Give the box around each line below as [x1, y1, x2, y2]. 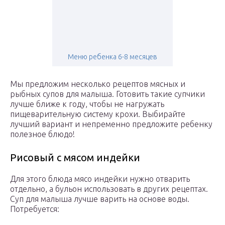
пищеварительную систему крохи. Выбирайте [10, 109, 185, 119]
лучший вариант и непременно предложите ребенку [10, 120, 212, 129]
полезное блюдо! [10, 130, 75, 139]
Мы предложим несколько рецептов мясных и [10, 79, 185, 89]
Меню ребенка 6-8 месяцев [68, 53, 157, 61]
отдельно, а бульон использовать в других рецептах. [10, 184, 208, 194]
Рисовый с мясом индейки [10, 152, 140, 164]
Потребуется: [10, 204, 59, 214]
